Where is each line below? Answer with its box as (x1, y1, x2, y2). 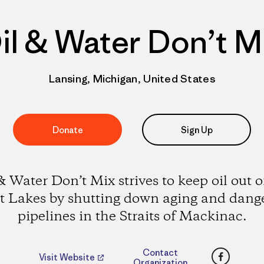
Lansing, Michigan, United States (49, 72, 215, 85)
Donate (52, 124, 83, 136)
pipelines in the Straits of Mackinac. (17, 207, 247, 226)
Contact (142, 247, 178, 259)
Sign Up (180, 124, 213, 136)
